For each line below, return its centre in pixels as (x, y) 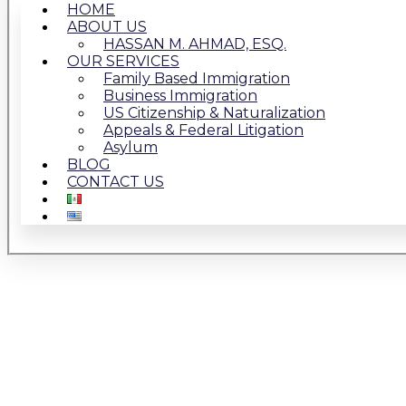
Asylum (130, 147)
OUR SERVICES (123, 61)
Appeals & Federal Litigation (203, 130)
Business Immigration (180, 96)
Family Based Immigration (197, 78)
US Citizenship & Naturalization (214, 113)
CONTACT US (116, 182)
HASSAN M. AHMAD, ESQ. (195, 44)
